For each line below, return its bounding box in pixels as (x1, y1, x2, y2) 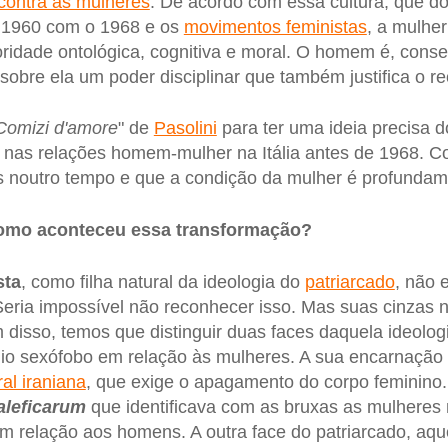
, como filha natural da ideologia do (20, 271, 305, 292)
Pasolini (153, 118, 217, 139)
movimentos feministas (183, 16, 367, 37)
